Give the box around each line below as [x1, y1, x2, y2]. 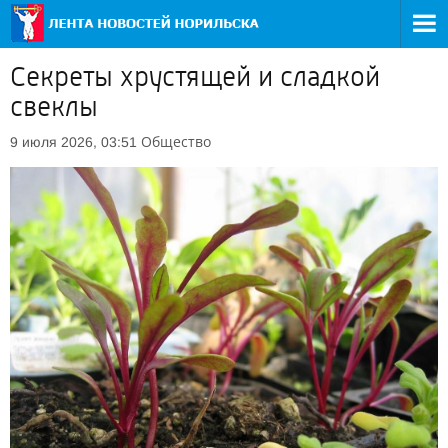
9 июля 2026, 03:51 [10, 134, 137, 150]
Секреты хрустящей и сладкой [10, 61, 380, 93]
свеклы [10, 91, 98, 123]
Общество [141, 132, 211, 151]
